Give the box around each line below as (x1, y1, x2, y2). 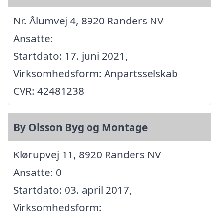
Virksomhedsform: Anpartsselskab (13, 66, 178, 81)
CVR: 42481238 (13, 84, 84, 98)
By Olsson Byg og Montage (13, 120, 148, 134)
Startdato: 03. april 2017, (13, 183, 132, 197)
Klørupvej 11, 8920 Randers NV (13, 148, 161, 162)
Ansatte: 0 (13, 165, 62, 179)
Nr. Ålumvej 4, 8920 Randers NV (13, 14, 163, 28)
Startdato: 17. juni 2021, (13, 49, 128, 63)
